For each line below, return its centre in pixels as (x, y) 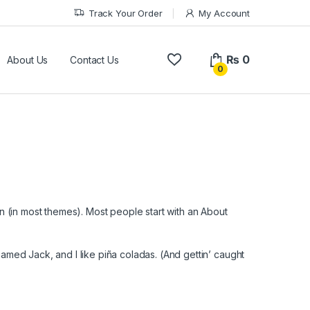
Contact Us (94, 60)
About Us (28, 60)
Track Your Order (125, 13)
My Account (224, 13)
